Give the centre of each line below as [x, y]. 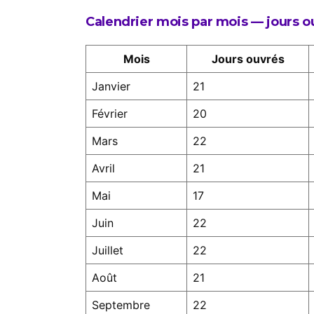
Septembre [121, 305]
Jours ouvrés [248, 59]
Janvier [111, 86]
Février [110, 114]
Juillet [108, 250]
